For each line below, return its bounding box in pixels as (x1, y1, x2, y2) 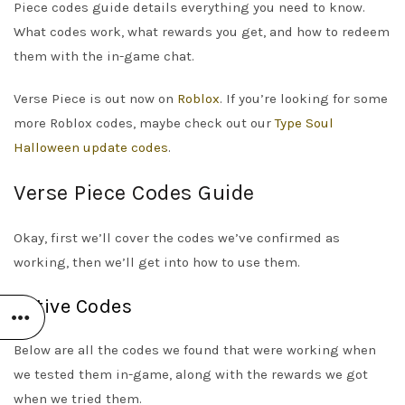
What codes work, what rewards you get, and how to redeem (14, 24, 390, 41)
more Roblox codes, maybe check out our (14, 115, 275, 132)
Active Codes (14, 295, 132, 319)
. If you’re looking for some (220, 90, 388, 108)
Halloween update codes (14, 139, 168, 156)
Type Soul (275, 115, 334, 132)
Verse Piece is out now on (14, 90, 177, 108)
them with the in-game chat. (14, 48, 194, 65)
